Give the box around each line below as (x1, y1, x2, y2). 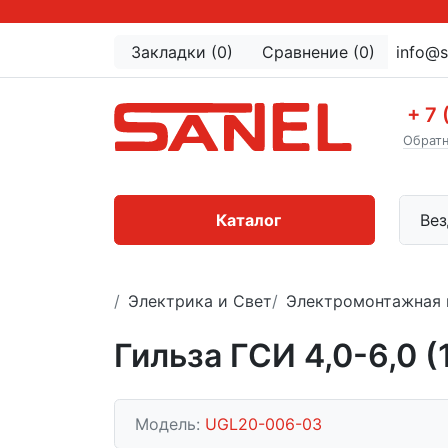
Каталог (216, 210, 281, 230)
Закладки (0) (131, 42, 233, 62)
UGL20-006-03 (205, 414, 322, 434)
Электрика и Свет (128, 291, 272, 311)
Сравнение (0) (262, 42, 375, 62)
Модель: (135, 414, 205, 434)
